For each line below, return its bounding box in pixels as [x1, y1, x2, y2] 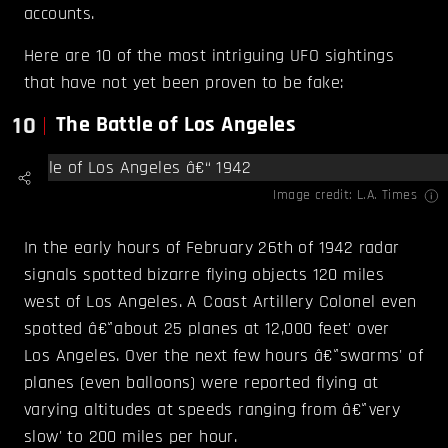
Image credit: [273, 185, 357, 204]
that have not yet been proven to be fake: [24, 70, 344, 94]
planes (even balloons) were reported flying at [24, 370, 379, 394]
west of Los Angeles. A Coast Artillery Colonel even [24, 289, 417, 313]
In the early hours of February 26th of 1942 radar [24, 235, 400, 259]
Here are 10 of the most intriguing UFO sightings [24, 43, 395, 67]
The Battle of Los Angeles [56, 110, 296, 139]
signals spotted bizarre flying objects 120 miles [24, 262, 385, 286]
